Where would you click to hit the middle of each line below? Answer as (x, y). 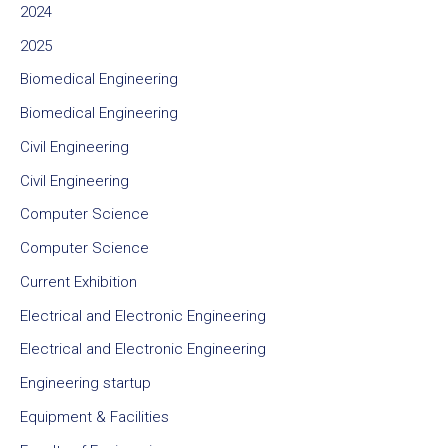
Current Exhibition (78, 281)
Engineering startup (85, 383)
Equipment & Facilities (94, 416)
